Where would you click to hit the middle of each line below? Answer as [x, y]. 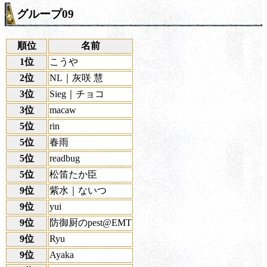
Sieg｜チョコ [77, 94]
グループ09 [45, 14]
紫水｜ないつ [78, 191]
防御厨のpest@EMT [91, 223]
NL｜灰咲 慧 [76, 78]
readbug [65, 159]
